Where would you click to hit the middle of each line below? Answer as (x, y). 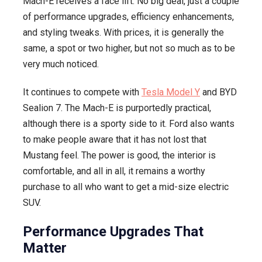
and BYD (218, 92)
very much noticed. (61, 64)
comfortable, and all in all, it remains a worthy (114, 171)
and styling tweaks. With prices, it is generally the (123, 33)
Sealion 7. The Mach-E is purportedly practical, (117, 108)
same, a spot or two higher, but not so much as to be (129, 49)
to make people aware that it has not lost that (115, 140)
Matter (45, 248)
